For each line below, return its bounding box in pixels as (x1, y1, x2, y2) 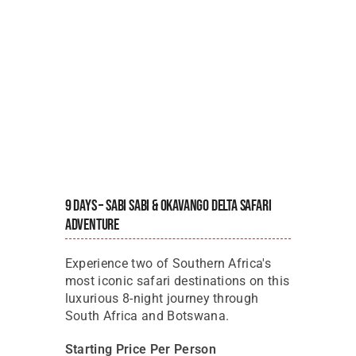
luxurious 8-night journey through (64, 290, 259, 306)
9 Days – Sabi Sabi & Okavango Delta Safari (64, 195, 272, 215)
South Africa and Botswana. (64, 308, 230, 323)
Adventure (64, 215, 120, 234)
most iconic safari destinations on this (64, 273, 290, 288)
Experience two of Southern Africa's (64, 255, 272, 271)
